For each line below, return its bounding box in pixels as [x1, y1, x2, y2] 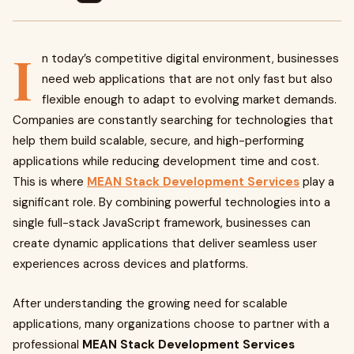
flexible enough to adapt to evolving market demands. [42, 92, 337, 107]
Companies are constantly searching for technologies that [13, 112, 333, 128]
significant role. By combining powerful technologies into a [13, 194, 330, 210]
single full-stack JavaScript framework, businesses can [13, 215, 311, 231]
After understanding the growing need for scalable [13, 296, 288, 311]
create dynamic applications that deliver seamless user [13, 235, 317, 251]
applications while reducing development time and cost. [13, 153, 319, 169]
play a [299, 174, 334, 190]
